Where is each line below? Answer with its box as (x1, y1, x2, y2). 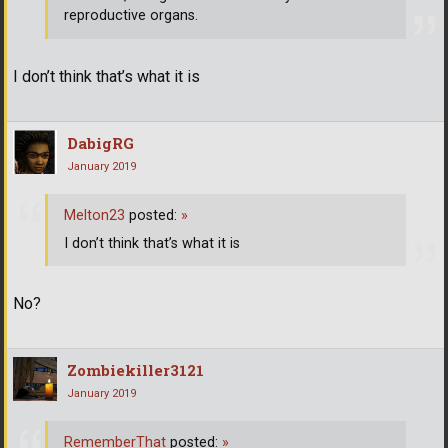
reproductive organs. (64, 7, 198, 25)
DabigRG (67, 132, 134, 153)
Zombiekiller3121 (67, 360, 204, 381)
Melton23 (64, 206, 125, 224)
